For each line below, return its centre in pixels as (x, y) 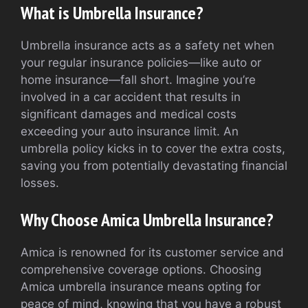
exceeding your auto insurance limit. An (130, 131)
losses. (40, 183)
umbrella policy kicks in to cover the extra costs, (153, 148)
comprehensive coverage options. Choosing (141, 270)
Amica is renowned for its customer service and (152, 253)
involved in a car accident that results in (131, 97)
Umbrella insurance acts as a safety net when (147, 45)
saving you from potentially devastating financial (154, 165)
